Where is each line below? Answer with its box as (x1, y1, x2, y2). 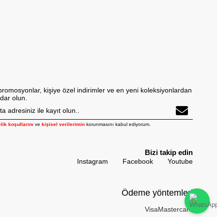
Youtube (167, 157, 193, 166)
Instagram (77, 157, 108, 166)
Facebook (122, 157, 153, 166)
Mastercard (157, 205, 193, 214)
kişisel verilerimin (41, 122, 85, 127)
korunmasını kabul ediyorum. (84, 122, 151, 127)
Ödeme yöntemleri (121, 188, 193, 198)
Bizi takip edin (144, 148, 193, 157)
